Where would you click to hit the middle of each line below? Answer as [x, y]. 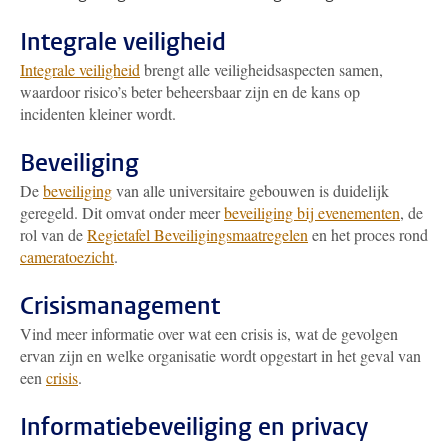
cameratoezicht [67, 256]
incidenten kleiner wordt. [98, 113]
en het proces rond [368, 234]
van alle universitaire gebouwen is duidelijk [250, 190]
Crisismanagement [120, 306]
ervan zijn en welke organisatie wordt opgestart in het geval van [220, 355]
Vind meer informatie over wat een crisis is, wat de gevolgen [209, 333]
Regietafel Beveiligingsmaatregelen [197, 234]
